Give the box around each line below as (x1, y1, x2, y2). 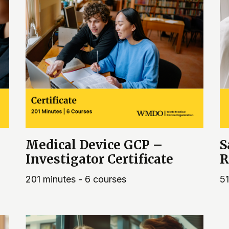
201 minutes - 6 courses (26, 174, 126, 185)
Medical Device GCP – (26, 137, 163, 153)
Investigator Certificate (26, 151, 173, 168)
